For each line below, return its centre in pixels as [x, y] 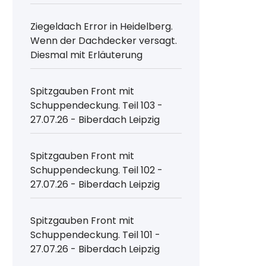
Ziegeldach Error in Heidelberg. [102, 26]
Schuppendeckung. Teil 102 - [97, 170]
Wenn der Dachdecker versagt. [104, 40]
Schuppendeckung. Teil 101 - [96, 235]
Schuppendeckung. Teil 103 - [97, 105]
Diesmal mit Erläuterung [87, 55]
